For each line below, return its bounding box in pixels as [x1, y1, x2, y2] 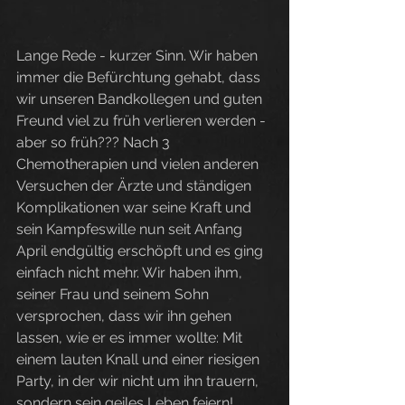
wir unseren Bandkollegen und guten [16, 90, 266, 108]
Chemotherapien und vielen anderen [16, 155, 262, 173]
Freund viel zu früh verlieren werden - [16, 112, 269, 129]
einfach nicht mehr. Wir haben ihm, [16, 264, 246, 281]
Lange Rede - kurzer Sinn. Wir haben [16, 47, 261, 64]
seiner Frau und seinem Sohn [16, 286, 212, 303]
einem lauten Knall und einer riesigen [16, 351, 263, 368]
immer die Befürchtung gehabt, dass [16, 69, 264, 86]
